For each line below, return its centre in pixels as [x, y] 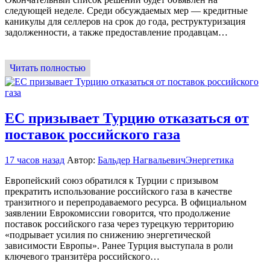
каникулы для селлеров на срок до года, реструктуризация [125, 21]
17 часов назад [35, 160]
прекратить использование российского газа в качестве [118, 191]
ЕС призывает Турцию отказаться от [127, 118]
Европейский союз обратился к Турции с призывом [111, 180]
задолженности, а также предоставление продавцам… [116, 32]
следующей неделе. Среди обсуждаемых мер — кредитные [126, 10]
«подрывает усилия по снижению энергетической [108, 234]
